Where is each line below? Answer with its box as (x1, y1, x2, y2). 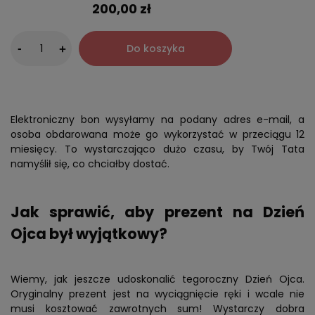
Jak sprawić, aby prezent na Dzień (11, 202, 304, 223)
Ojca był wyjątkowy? (11, 224, 167, 245)
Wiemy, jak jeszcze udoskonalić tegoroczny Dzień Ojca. (11, 272, 304, 287)
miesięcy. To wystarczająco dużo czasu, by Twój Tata (11, 142, 304, 157)
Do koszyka (126, 41, 185, 56)
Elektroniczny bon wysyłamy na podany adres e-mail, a (11, 112, 304, 127)
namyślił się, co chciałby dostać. (11, 157, 169, 172)
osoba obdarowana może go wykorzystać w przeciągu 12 (11, 127, 304, 142)
